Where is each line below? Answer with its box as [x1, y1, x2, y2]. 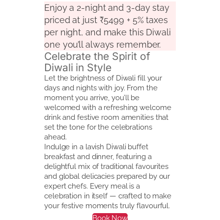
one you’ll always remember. [44, 39, 161, 50]
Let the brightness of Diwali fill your [44, 73, 163, 82]
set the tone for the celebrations [44, 122, 152, 131]
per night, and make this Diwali [44, 27, 171, 37]
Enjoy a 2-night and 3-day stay [44, 2, 169, 13]
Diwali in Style [44, 61, 111, 74]
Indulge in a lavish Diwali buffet [44, 142, 148, 151]
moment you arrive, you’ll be [44, 93, 140, 102]
